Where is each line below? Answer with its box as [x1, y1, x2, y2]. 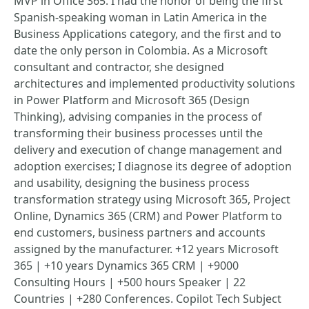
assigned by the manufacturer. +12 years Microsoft [14, 241, 279, 257]
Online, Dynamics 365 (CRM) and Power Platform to [14, 208, 282, 223]
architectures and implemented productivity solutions [14, 76, 295, 91]
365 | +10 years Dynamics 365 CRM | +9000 [14, 258, 239, 273]
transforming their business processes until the [14, 126, 263, 141]
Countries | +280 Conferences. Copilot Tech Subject [14, 291, 281, 306]
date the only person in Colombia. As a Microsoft [14, 43, 268, 58]
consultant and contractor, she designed [14, 59, 224, 74]
